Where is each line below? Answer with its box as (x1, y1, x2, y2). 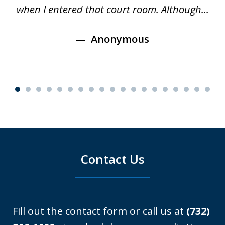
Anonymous (88, 32, 149, 46)
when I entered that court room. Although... (16, 3, 209, 17)
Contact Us (80, 151, 145, 168)
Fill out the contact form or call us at (13, 204, 186, 218)
